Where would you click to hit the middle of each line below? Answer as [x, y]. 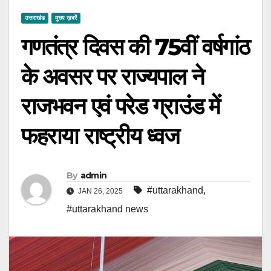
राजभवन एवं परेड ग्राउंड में [120, 106]
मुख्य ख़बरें [66, 18]
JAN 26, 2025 [100, 191]
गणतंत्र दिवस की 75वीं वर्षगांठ [135, 47]
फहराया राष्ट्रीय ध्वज [100, 135]
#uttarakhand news [107, 209]
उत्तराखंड [35, 18]
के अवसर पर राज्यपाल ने [113, 76]
